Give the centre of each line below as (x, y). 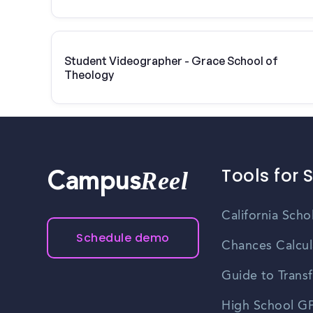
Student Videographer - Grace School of (171, 60)
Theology (89, 74)
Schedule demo (123, 238)
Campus (94, 184)
